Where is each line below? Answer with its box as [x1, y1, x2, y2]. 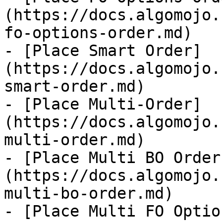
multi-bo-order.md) [4, 184, 173, 202]
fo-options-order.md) [4, 24, 192, 42]
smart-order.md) [4, 77, 145, 95]
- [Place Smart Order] [4, 42, 202, 59]
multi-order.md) [4, 131, 145, 149]
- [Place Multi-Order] [4, 95, 202, 113]
